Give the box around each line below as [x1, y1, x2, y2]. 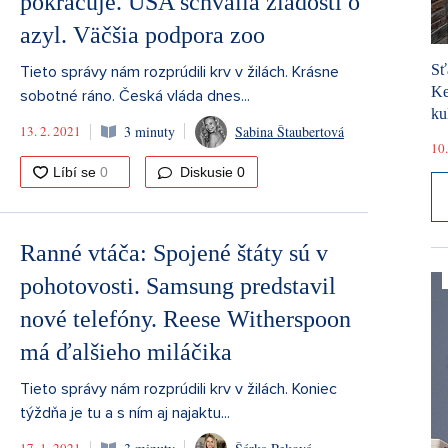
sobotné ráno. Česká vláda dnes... [20, 85, 250, 106]
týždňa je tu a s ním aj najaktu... [20, 402, 230, 423]
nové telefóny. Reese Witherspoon [20, 305, 351, 332]
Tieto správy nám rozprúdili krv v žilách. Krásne [20, 61, 339, 82]
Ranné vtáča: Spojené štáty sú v [20, 239, 328, 266]
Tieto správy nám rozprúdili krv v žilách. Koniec [20, 378, 337, 399]
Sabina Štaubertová [235, 122, 344, 142]
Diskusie [176, 163, 237, 180]
